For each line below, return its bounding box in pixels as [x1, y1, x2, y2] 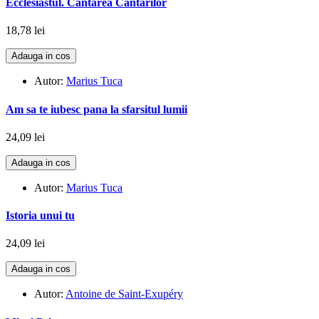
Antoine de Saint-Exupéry [66, 288, 183, 300]
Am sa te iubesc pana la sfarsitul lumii [6, 103, 187, 115]
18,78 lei [6, 24, 45, 37]
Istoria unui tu [6, 209, 75, 222]
